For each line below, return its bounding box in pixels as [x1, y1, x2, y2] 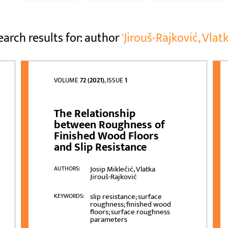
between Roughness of [54, 116, 165, 135]
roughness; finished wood [90, 198, 171, 211]
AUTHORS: [54, 163, 81, 174]
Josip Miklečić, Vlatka [90, 163, 155, 176]
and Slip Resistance [54, 138, 147, 157]
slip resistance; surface [90, 190, 162, 204]
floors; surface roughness [90, 206, 170, 219]
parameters [90, 213, 127, 226]
